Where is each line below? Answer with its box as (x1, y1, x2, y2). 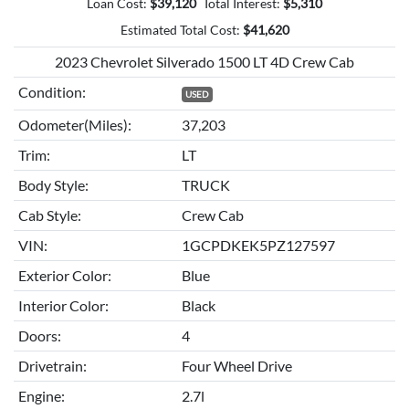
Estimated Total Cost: (120, 21, 240, 37)
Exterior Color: (17, 266, 111, 284)
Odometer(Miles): (17, 115, 131, 133)
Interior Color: (17, 296, 109, 314)
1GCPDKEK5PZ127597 (181, 236, 335, 254)
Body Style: (17, 175, 89, 194)
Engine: (17, 386, 65, 404)
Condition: (17, 82, 86, 100)
